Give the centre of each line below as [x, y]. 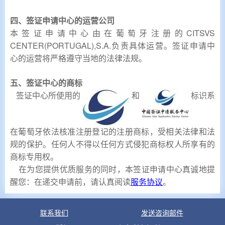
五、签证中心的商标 [46, 83]
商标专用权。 [34, 156]
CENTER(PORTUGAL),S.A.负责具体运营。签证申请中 [113, 45]
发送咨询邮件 [162, 213]
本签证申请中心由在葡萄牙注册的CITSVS [113, 33]
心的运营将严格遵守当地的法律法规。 [78, 58]
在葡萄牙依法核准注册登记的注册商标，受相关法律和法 [113, 131]
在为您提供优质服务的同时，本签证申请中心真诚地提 [113, 169]
